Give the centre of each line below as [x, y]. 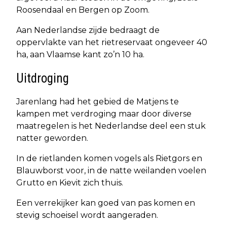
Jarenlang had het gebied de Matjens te [98, 101]
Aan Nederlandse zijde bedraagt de [88, 30]
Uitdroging [43, 78]
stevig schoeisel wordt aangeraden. [87, 215]
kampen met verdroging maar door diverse [104, 113]
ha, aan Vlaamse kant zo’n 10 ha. [80, 54]
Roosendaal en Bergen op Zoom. [83, 10]
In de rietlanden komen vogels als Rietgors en [109, 158]
